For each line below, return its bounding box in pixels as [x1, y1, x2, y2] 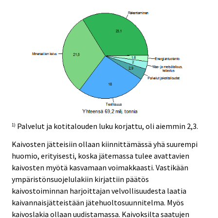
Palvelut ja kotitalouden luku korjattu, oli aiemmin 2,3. [16, 121, 198, 131]
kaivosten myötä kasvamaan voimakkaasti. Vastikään [12, 162, 188, 172]
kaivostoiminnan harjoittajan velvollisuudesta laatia [12, 185, 186, 196]
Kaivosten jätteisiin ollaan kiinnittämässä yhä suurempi [12, 139, 198, 149]
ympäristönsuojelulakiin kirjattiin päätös [12, 174, 149, 184]
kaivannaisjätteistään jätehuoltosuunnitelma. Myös [12, 197, 184, 207]
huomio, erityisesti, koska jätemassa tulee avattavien [12, 150, 189, 161]
